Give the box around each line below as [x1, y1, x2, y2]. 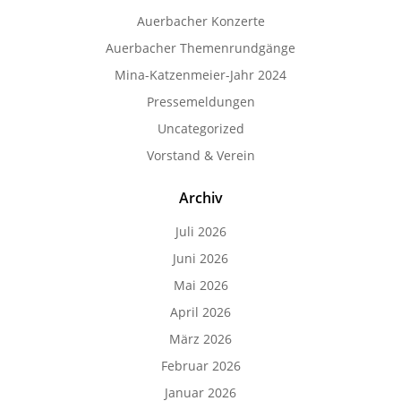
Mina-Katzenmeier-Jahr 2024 [115, 66, 286, 83]
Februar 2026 [160, 357, 241, 374]
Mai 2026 [173, 277, 228, 294]
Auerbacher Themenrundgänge [106, 39, 295, 56]
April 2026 [170, 303, 231, 320]
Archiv [178, 188, 223, 208]
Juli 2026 [175, 223, 226, 240]
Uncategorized [157, 120, 244, 137]
